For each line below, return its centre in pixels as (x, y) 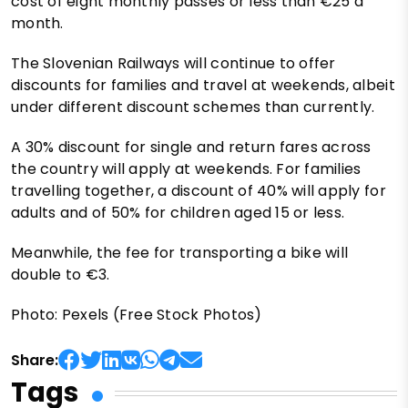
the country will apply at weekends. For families (186, 169)
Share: (35, 361)
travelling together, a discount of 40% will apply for (199, 191)
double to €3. (61, 275)
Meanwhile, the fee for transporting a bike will (180, 253)
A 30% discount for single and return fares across (191, 148)
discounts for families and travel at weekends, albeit (203, 86)
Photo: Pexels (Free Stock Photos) (137, 315)
